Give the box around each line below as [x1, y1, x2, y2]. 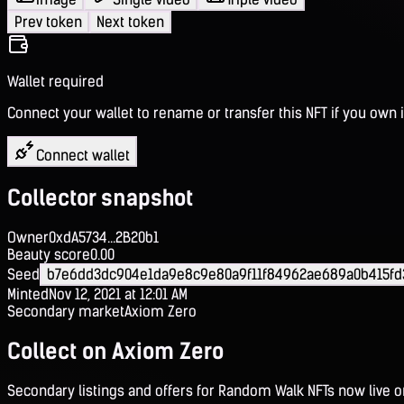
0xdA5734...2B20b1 [49, 228, 159, 246]
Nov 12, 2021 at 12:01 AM [49, 285, 188, 303]
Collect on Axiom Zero [7, 337, 224, 364]
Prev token [14, 13, 82, 31]
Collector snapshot [7, 184, 193, 211]
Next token [96, 13, 164, 31]
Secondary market [7, 302, 124, 320]
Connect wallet [36, 146, 130, 164]
